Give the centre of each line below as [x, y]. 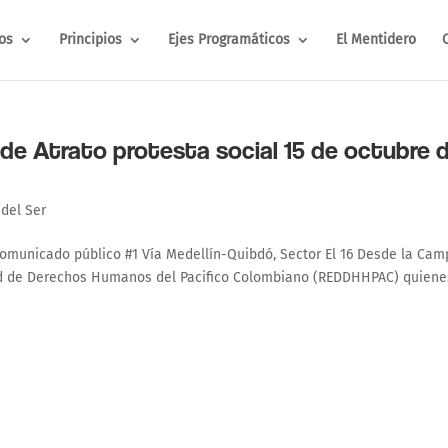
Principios [90, 39]
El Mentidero [375, 39]
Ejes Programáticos [228, 39]
